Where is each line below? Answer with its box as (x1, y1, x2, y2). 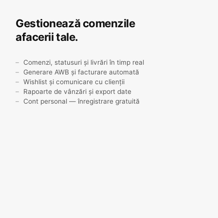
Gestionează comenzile (16, 16, 135, 30)
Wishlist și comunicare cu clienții (23, 77, 125, 86)
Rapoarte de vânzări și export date (23, 87, 131, 95)
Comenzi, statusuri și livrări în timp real (23, 58, 144, 66)
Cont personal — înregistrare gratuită (23, 97, 140, 105)
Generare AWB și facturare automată (23, 68, 139, 76)
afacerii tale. (16, 30, 78, 43)
